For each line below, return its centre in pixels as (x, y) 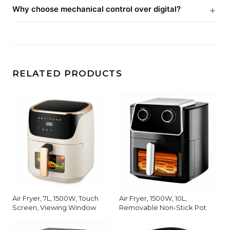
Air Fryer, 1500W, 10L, (153, 198)
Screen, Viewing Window (54, 207)
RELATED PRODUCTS (67, 73)
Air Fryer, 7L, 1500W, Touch (55, 198)
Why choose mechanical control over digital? (97, 9)
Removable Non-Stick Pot (163, 207)
